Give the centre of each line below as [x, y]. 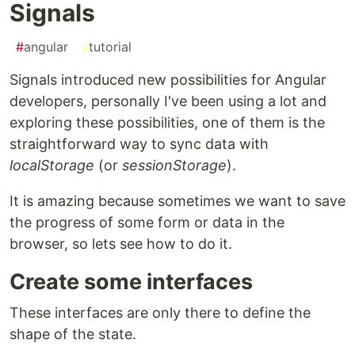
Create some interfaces [131, 282]
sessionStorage [174, 166]
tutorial [110, 47]
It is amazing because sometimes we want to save [177, 201]
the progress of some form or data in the [147, 223]
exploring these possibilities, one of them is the [167, 123]
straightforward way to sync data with [139, 144]
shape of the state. [73, 334]
